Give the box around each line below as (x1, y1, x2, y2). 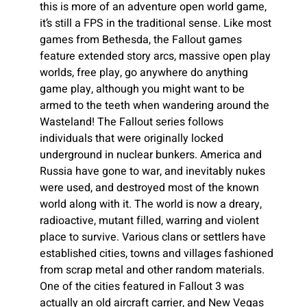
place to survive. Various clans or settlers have (40, 229, 266, 245)
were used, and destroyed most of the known (40, 180, 259, 196)
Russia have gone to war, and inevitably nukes (40, 163, 265, 180)
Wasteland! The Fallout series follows (40, 114, 223, 130)
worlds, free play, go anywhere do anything (40, 64, 248, 81)
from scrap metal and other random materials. (40, 262, 265, 278)
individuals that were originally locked (40, 130, 223, 147)
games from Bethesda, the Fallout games (40, 32, 242, 48)
